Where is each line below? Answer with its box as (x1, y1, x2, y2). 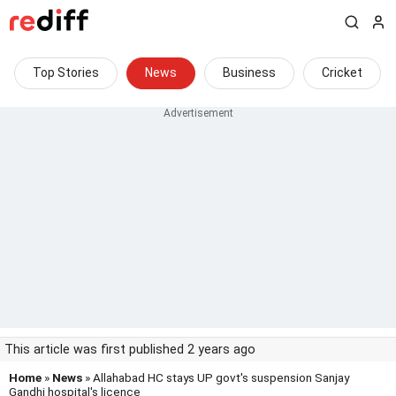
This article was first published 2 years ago (4, 342, 255, 357)
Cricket (322, 65, 362, 80)
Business (223, 65, 276, 80)
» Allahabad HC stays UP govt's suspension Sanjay (82, 370, 349, 385)
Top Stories (33, 65, 99, 80)
